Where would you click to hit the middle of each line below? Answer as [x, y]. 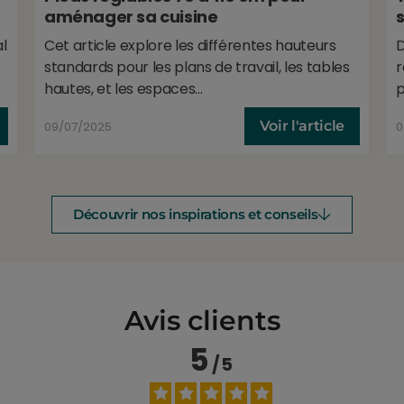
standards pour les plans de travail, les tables [197, 67]
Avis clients [202, 320]
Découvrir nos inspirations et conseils [195, 214]
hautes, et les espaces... [124, 88]
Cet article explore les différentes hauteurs [190, 45]
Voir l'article [302, 125]
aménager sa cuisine [131, 16]
